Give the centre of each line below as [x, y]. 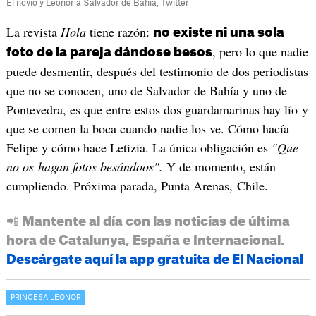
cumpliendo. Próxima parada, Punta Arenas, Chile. [137, 186]
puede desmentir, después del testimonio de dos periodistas [157, 72]
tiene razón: [119, 32]
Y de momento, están [219, 167]
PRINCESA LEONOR [45, 298]
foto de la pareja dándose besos [109, 53]
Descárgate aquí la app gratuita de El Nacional [154, 260]
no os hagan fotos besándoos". [84, 167]
